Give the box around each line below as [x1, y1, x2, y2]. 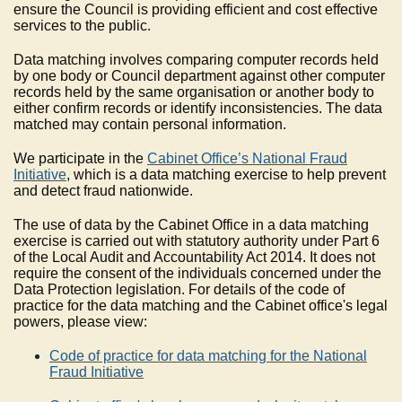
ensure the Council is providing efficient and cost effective [13, 2, 378, 18]
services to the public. [13, 18, 154, 34]
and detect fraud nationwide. [13, 183, 193, 199]
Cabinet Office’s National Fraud [147, 151, 347, 167]
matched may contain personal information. [13, 117, 286, 133]
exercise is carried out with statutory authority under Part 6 [13, 233, 380, 249]
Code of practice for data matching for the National [49, 348, 367, 364]
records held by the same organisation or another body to [13, 84, 374, 100]
